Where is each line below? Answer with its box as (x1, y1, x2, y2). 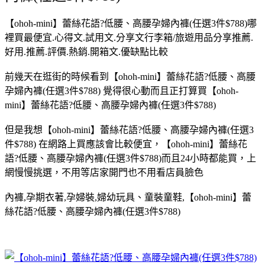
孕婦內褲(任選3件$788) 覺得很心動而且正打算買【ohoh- (5, 85, 238, 96)
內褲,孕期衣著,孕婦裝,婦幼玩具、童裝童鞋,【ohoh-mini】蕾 (5, 192, 251, 202)
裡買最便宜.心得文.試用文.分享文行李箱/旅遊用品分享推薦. (5, 32, 253, 43)
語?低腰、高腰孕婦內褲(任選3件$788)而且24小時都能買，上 (5, 153, 256, 163)
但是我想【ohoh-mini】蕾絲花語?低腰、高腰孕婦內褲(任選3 (5, 124, 254, 135)
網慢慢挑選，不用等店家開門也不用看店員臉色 (5, 167, 203, 177)
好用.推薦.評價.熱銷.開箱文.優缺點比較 (5, 46, 168, 57)
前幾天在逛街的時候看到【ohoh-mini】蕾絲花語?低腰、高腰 (5, 71, 256, 82)
